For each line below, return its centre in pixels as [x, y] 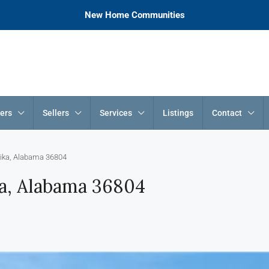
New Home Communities [134, 15]
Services [116, 113]
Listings [178, 113]
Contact [227, 113]
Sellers [56, 113]
